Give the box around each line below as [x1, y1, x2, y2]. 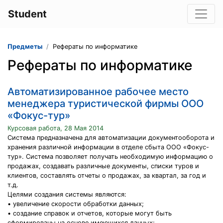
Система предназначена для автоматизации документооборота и [7, 134, 215, 141]
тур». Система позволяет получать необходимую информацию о [7, 153, 213, 160]
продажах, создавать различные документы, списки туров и [7, 162, 199, 170]
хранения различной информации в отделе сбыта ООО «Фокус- [7, 143, 209, 151]
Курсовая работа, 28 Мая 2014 [7, 124, 104, 132]
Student [8, 8, 47, 20]
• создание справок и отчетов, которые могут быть [7, 210, 172, 217]
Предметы [7, 43, 42, 50]
